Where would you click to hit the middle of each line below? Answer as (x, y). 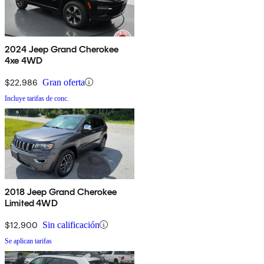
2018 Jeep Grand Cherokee (61, 192)
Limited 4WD (31, 203)
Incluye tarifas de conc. (37, 98)
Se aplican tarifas (28, 241)
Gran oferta (64, 82)
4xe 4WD (24, 60)
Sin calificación (71, 225)
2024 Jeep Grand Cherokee (62, 49)
